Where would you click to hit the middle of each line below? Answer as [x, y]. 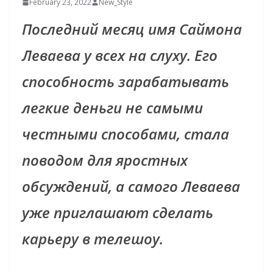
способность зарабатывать [126, 82]
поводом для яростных [105, 160]
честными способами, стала [126, 134]
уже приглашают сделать [118, 213]
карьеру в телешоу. [93, 239]
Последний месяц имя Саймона [132, 29]
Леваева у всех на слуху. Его [120, 55]
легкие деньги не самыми [112, 108]
